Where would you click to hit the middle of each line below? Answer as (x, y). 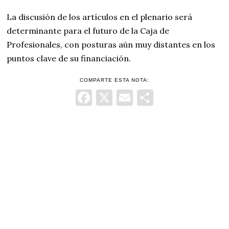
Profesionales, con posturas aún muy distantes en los (111, 45)
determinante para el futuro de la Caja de (88, 31)
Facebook (127, 98)
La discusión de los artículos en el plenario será (100, 17)
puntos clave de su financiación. (69, 59)
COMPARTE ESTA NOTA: (114, 80)
